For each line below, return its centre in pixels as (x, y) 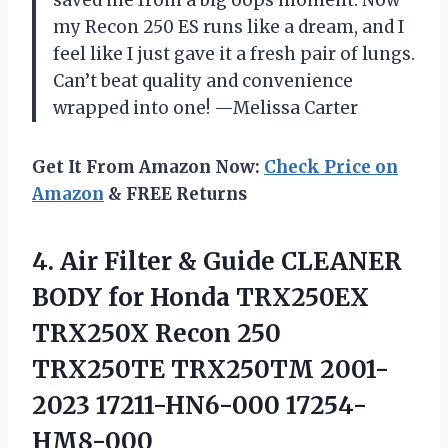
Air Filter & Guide (167, 261)
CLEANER (338, 261)
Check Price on (331, 166)
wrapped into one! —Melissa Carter (205, 107)
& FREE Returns (175, 193)
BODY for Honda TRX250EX (200, 297)
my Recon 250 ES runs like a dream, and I (228, 26)
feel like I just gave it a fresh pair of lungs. (234, 53)
